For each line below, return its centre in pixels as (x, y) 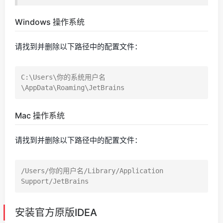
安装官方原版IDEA (56, 212)
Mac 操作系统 (40, 115)
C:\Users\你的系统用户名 (63, 77)
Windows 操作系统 (50, 22)
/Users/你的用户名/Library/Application (92, 170)
